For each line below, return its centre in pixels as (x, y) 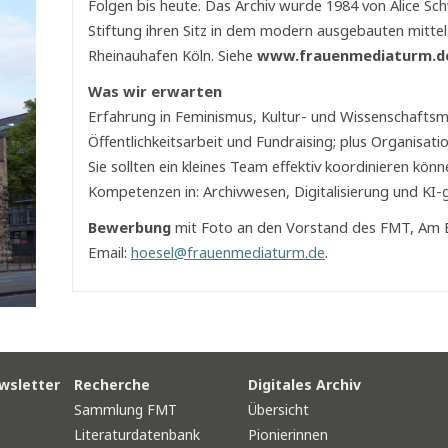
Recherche (112, 384)
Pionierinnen (288, 434)
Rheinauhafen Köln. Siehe (172, 55)
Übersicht (278, 409)
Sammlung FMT (125, 409)
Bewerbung (129, 227)
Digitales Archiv (304, 384)
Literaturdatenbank (137, 434)
